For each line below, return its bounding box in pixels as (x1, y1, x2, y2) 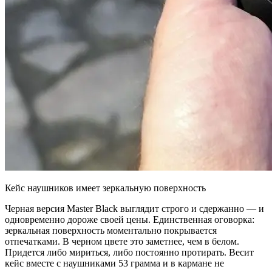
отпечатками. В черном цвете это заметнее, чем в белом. (5, 236, 239, 246)
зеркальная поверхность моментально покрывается (5, 225, 217, 236)
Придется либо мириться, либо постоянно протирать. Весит (5, 246, 254, 257)
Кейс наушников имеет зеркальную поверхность (5, 182, 206, 193)
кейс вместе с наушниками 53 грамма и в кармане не (5, 257, 224, 268)
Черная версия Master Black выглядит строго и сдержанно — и (5, 203, 264, 214)
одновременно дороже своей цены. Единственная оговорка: (5, 214, 254, 225)
